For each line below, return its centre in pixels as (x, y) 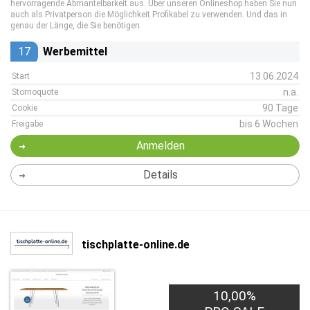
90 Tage (280, 108)
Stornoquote (35, 92)
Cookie (25, 108)
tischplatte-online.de (136, 244)
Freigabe (27, 124)
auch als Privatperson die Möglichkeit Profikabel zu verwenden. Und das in (149, 15)
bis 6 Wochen (269, 124)
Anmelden (160, 146)
